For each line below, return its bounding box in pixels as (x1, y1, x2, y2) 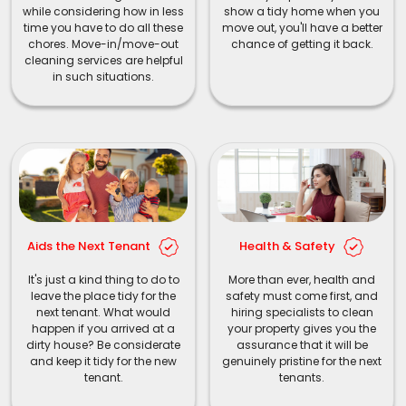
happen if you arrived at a (32, 321, 175, 337)
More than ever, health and (228, 272, 375, 288)
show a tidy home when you (224, 4, 380, 20)
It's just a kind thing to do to (27, 272, 179, 288)
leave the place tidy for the (31, 288, 176, 304)
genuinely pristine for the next (222, 353, 382, 370)
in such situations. (53, 69, 154, 85)
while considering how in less (23, 4, 184, 20)
